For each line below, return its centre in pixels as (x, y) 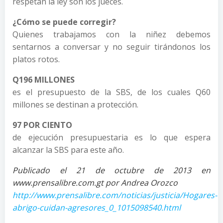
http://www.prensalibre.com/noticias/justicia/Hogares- (115, 195)
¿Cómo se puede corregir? (64, 22)
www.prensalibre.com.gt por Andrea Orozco (96, 182)
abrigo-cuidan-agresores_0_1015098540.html (97, 207)
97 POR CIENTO (42, 125)
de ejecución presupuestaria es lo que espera (111, 137)
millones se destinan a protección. (75, 104)
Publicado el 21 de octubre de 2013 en (111, 170)
